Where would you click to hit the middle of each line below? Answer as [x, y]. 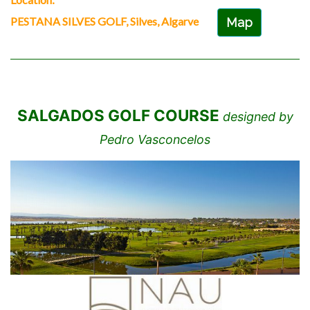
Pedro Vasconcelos [155, 140]
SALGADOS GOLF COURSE [118, 116]
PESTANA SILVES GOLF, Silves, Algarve [106, 21]
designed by [256, 117]
